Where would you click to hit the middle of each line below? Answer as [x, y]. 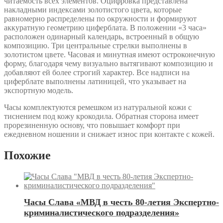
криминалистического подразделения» [102, 213]
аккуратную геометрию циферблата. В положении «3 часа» [105, 27]
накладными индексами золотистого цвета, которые [93, 9]
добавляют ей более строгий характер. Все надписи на [97, 72]
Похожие [27, 155]
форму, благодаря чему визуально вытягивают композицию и [109, 63]
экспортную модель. [39, 90]
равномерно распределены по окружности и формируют [100, 18]
